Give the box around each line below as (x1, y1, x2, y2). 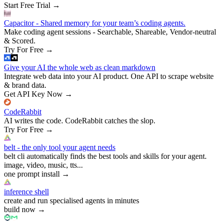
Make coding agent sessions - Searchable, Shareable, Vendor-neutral (4, 27, 216, 36)
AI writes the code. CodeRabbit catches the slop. (4, 116, 155, 125)
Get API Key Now (4, 89, 63, 98)
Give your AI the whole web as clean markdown (4, 63, 155, 72)
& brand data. (4, 80, 46, 89)
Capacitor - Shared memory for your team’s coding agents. (4, 18, 185, 27)
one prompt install (4, 169, 60, 178)
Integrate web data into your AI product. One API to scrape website (4, 72, 214, 80)
